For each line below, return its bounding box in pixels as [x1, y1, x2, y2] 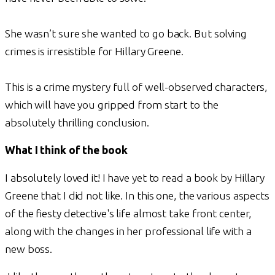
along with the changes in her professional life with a [5, 225, 252, 237]
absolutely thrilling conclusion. [5, 116, 149, 128]
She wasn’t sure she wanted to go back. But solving [5, 27, 247, 39]
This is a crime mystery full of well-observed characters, [5, 80, 268, 93]
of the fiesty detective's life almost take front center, [5, 207, 252, 219]
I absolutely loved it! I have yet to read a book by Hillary [5, 171, 265, 184]
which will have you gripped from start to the [5, 98, 219, 110]
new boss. [5, 242, 60, 255]
